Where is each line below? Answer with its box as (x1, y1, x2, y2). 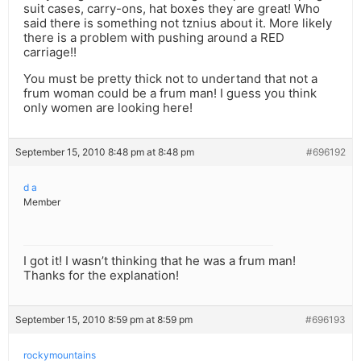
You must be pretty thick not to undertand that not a (23, 71, 317, 87)
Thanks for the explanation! (23, 268, 179, 284)
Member (23, 196, 60, 209)
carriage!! (23, 44, 77, 60)
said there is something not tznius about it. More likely (23, 15, 332, 31)
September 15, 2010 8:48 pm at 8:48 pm (15, 146, 194, 159)
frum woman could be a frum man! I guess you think (23, 85, 317, 102)
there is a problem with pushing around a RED (23, 30, 284, 46)
